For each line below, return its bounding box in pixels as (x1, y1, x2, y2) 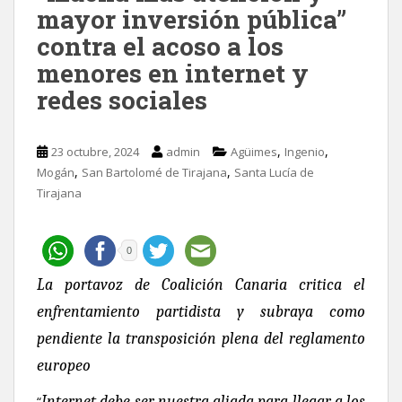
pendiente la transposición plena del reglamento (37, 328, 365, 348)
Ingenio (284, 143, 325, 160)
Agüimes (231, 143, 277, 160)
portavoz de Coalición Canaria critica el (65, 275, 365, 294)
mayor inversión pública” (37, 2, 346, 36)
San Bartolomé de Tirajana (82, 163, 227, 180)
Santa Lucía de (234, 163, 314, 180)
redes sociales (37, 83, 207, 117)
